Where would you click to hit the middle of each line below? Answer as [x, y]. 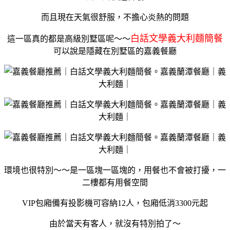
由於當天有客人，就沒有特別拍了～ [115, 223]
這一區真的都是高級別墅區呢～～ [69, 39]
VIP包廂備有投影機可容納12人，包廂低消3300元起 [115, 203]
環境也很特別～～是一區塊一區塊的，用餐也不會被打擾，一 [115, 170]
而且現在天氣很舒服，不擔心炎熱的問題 [115, 17]
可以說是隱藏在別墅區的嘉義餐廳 [115, 51]
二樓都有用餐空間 [115, 182]
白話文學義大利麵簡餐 [177, 38]
